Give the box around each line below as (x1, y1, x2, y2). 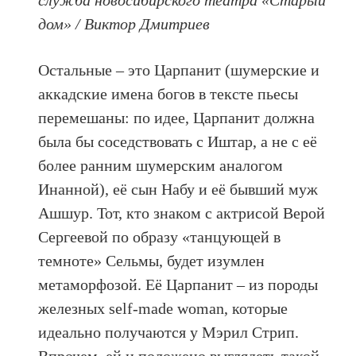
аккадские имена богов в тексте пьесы (38, 84, 299, 103)
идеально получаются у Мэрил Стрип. (38, 323, 300, 341)
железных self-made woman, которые (38, 299, 288, 317)
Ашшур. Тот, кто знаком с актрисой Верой (38, 203, 326, 222)
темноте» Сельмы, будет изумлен (38, 251, 265, 269)
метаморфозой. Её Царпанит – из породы (38, 275, 319, 293)
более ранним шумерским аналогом (38, 156, 284, 174)
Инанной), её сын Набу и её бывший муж (38, 180, 319, 198)
